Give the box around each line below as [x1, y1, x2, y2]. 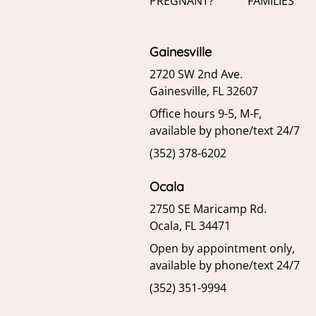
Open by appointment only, [150, 241, 295, 257]
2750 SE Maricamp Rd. [150, 201, 267, 217]
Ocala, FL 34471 [150, 218, 231, 234]
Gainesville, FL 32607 [150, 83, 258, 99]
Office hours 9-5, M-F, [150, 106, 262, 122]
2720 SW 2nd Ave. [150, 66, 243, 83]
